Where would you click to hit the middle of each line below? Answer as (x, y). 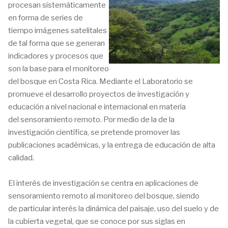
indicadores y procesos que (56, 56)
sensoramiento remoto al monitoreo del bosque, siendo (104, 196)
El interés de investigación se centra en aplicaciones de (103, 183)
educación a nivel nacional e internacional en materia (97, 107)
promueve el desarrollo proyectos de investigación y (99, 94)
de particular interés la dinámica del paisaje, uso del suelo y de (113, 209)
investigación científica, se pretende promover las (94, 132)
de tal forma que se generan (56, 43)
